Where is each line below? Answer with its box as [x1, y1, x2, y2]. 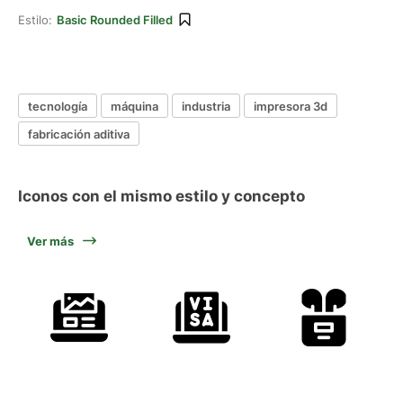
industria [182, 98, 230, 113]
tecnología [28, 98, 87, 113]
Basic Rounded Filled [57, 13, 173, 27]
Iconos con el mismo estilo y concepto [18, 187, 305, 205]
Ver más [27, 234, 74, 248]
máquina [111, 98, 158, 113]
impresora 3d [254, 98, 327, 113]
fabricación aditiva [28, 126, 130, 141]
